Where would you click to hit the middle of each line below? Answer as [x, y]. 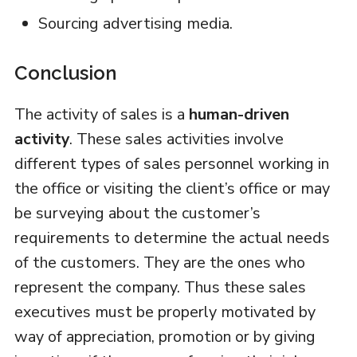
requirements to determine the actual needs [172, 237]
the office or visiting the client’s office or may [172, 188]
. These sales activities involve [176, 139]
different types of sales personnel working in [171, 163]
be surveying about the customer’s [137, 213]
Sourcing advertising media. [135, 23]
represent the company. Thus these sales [160, 287]
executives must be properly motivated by [165, 312]
